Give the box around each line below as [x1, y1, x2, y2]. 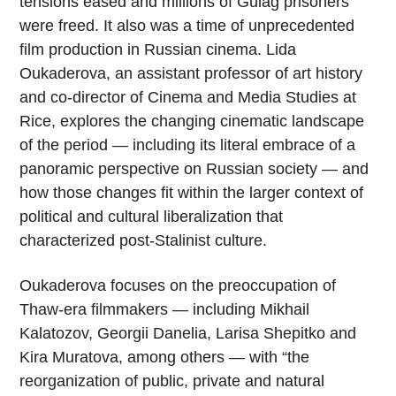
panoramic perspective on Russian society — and [19, 160, 369, 179]
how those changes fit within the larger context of [19, 184, 364, 202]
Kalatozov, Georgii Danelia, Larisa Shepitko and [19, 324, 357, 343]
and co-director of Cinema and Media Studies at [19, 88, 357, 107]
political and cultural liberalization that [19, 208, 284, 226]
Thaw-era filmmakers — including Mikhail [19, 301, 310, 319]
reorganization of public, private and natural [19, 372, 325, 391]
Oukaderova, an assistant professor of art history [19, 65, 363, 83]
